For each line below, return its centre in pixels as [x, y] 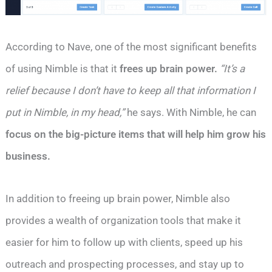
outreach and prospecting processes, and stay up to [125, 264]
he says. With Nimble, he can [192, 112]
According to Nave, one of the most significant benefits [131, 46]
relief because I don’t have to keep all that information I [131, 90]
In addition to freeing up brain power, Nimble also [118, 198]
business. [28, 156]
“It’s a [233, 68]
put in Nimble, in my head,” [66, 112]
